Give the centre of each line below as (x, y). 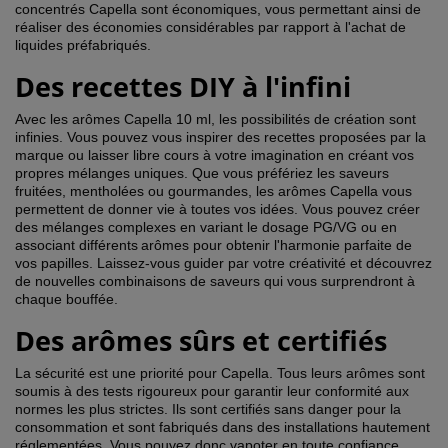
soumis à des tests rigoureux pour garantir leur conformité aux (212, 391)
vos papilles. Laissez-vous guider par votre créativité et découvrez (223, 263)
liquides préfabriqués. (83, 45)
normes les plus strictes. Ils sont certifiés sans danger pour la (208, 409)
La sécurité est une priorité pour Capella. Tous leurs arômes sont (220, 373)
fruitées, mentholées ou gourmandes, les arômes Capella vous (213, 191)
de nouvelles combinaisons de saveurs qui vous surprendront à (215, 281)
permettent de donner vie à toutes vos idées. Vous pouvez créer (217, 209)
